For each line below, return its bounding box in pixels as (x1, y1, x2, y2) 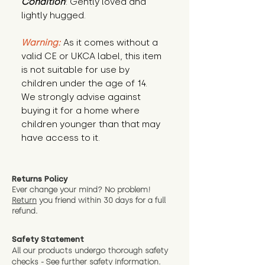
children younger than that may (21, 119, 160, 130)
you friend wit (37, 196, 90, 205)
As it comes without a (61, 37, 158, 49)
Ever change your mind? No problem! (12, 185, 151, 195)
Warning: (21, 37, 60, 49)
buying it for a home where (21, 105, 140, 117)
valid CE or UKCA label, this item (21, 51, 161, 62)
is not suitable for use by (21, 64, 130, 76)
